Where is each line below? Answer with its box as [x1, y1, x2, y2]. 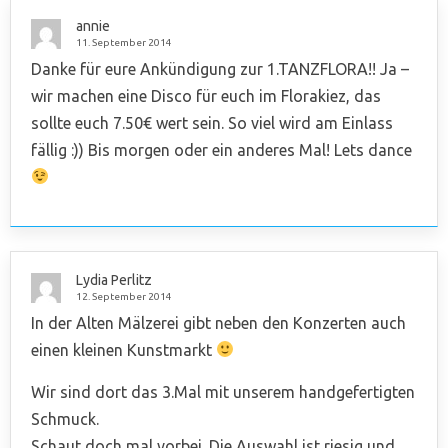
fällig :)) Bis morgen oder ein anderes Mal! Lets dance [31, 140, 412, 159]
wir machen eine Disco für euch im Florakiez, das [31, 86, 381, 105]
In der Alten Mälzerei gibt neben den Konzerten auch [31, 313, 406, 332]
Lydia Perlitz [76, 271, 152, 288]
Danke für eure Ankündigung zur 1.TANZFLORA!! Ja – [31, 59, 409, 78]
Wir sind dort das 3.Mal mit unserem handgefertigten [31, 382, 415, 401]
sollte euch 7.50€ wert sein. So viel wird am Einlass [31, 113, 393, 132]
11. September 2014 [76, 36, 172, 48]
